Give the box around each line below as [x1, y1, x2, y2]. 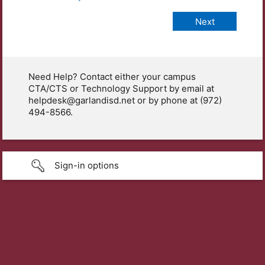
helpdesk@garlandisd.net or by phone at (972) [28, 95, 222, 106]
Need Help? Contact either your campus [28, 71, 196, 83]
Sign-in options [54, 160, 119, 172]
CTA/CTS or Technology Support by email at [28, 83, 214, 95]
